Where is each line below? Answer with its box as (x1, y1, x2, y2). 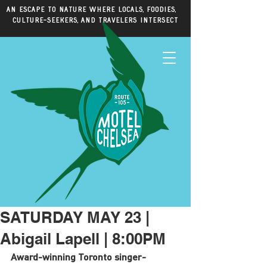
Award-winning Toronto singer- (11, 251, 146, 262)
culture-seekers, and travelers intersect (13, 15, 178, 24)
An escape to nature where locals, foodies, (6, 5, 185, 14)
